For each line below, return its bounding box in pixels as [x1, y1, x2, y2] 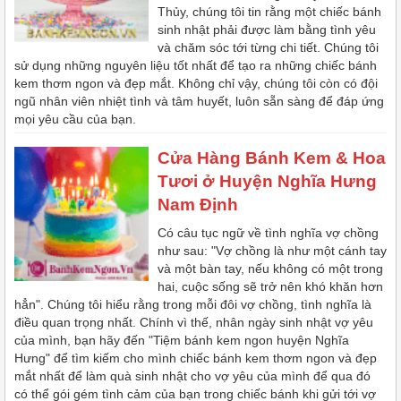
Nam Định [158, 195, 238, 215]
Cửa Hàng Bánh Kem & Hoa [158, 149, 386, 168]
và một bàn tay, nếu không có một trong [158, 261, 383, 277]
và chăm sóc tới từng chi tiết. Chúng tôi [158, 40, 379, 55]
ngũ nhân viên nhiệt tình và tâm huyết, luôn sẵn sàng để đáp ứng [14, 94, 384, 109]
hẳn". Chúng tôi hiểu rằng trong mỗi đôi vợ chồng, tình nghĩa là [14, 297, 371, 312]
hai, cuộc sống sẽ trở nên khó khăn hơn [158, 279, 383, 294]
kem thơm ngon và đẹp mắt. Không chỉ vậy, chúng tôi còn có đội [14, 76, 378, 91]
